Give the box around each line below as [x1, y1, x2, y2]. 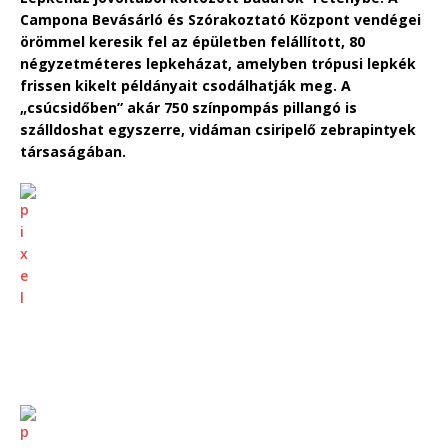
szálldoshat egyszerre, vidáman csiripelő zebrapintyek [20, 119, 416, 139]
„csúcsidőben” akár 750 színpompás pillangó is [20, 97, 357, 117]
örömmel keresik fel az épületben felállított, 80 [20, 31, 365, 51]
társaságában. [20, 141, 126, 161]
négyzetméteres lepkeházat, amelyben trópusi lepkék [20, 53, 416, 73]
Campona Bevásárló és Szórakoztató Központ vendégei [20, 9, 421, 29]
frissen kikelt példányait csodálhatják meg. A [20, 75, 351, 95]
